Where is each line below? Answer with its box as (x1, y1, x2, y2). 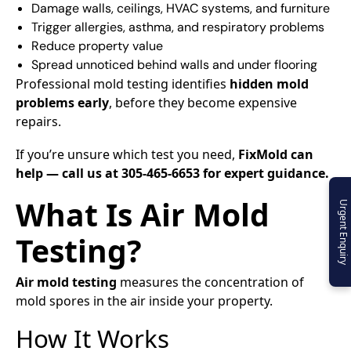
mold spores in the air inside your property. (16, 292, 273, 310)
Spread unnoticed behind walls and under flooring (31, 56, 317, 74)
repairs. (16, 113, 61, 131)
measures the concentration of (117, 273, 304, 291)
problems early (16, 94, 109, 112)
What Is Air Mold (16, 194, 270, 236)
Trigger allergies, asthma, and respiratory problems (31, 19, 324, 36)
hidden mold (230, 75, 309, 93)
